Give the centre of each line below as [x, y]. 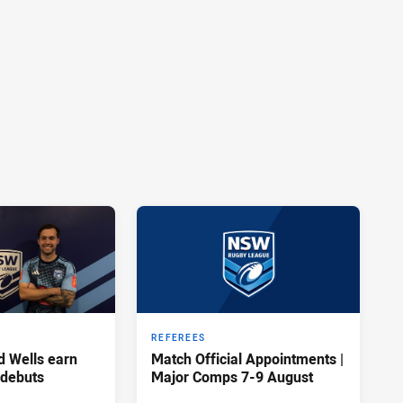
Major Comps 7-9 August [232, 377]
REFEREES [178, 338]
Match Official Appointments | [247, 359]
